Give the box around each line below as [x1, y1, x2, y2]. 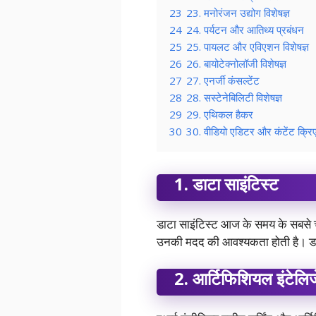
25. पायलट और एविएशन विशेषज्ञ [186, 39, 309, 54]
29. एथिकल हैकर [186, 107, 253, 122]
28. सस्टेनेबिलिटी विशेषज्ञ [186, 90, 282, 105]
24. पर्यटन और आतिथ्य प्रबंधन [186, 23, 304, 37]
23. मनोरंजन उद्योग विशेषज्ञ [186, 6, 290, 20]
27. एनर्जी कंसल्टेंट [186, 73, 260, 88]
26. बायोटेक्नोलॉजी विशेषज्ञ [186, 56, 286, 71]
